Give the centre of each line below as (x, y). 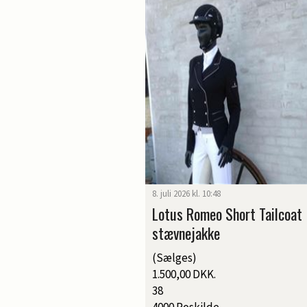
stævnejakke (186, 233)
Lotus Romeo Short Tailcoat (227, 213)
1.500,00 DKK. (184, 274)
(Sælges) (174, 257)
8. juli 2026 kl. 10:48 (186, 193)
